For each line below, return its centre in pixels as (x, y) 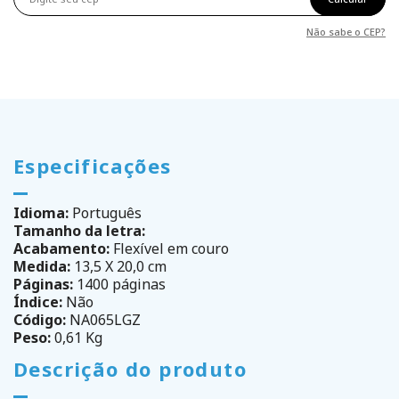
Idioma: (41, 213)
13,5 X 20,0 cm (118, 267)
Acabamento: (61, 249)
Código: (40, 320)
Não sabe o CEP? (346, 32)
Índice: (38, 302)
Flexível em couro (169, 249)
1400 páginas (119, 285)
